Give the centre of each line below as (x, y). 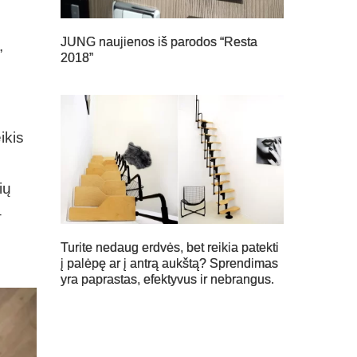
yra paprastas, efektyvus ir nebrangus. (167, 280)
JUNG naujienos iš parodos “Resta (159, 41)
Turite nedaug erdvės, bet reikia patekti (170, 248)
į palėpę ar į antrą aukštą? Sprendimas (169, 264)
